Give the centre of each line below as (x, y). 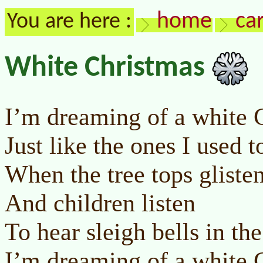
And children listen (100, 203)
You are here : (69, 22)
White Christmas (108, 69)
